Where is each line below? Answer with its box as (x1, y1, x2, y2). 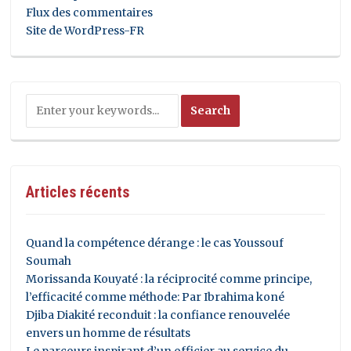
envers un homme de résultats (26, 325, 191, 340)
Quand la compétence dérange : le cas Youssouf (26, 235, 284, 250)
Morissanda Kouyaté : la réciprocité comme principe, (26, 271, 313, 286)
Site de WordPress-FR (26, 23, 145, 38)
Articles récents (26, 182, 130, 201)
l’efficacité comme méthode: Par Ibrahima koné (26, 289, 285, 304)
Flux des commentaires (26, 5, 154, 20)
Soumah (26, 253, 72, 268)
